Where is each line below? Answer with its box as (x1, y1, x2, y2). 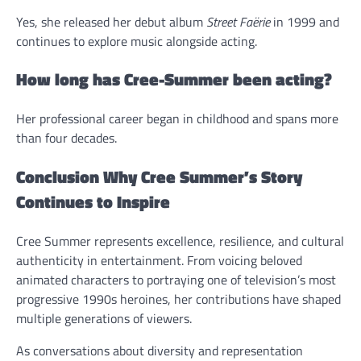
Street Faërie (206, 11, 270, 31)
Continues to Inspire (16, 188, 170, 214)
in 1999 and (270, 11, 339, 31)
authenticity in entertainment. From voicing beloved (16, 250, 302, 270)
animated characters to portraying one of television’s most (16, 269, 336, 289)
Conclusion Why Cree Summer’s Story (16, 163, 302, 189)
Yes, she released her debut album (16, 11, 206, 31)
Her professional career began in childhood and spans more (16, 109, 338, 129)
